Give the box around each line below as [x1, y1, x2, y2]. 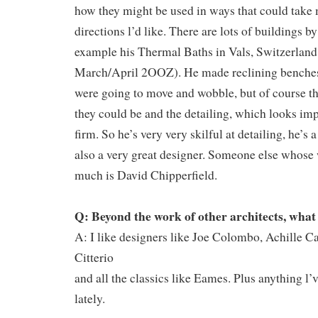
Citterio [75, 249, 114, 265]
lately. [75, 290, 105, 307]
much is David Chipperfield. [75, 167, 217, 183]
